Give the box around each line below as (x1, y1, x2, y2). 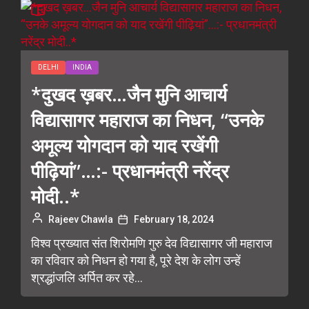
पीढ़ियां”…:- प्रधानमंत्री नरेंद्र (31, 158, 229, 183)
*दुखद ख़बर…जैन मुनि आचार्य (31, 81, 227, 107)
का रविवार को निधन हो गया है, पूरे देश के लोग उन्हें (31, 253, 241, 268)
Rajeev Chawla (48, 214, 113, 225)
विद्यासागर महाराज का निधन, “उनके (31, 107, 263, 132)
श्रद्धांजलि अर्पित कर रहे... (31, 270, 143, 285)
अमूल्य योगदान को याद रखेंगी (31, 132, 218, 158)
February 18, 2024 (134, 214, 214, 225)
